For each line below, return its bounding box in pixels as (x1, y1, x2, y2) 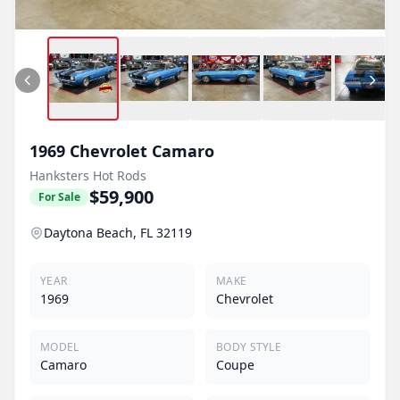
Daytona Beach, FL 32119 (44, 223, 192, 241)
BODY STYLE (216, 338, 281, 354)
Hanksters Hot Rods (29, 166, 146, 184)
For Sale (38, 188, 80, 204)
